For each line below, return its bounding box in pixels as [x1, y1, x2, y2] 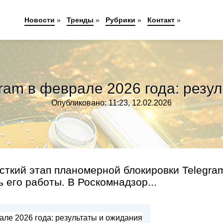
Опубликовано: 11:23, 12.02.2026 [51, 99, 172, 107]
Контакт [147, 16, 175, 24]
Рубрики [105, 16, 135, 24]
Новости [24, 16, 55, 24]
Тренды [66, 16, 94, 24]
